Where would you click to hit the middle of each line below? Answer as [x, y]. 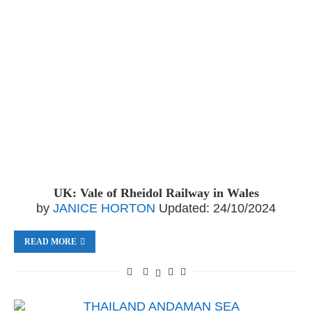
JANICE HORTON [104, 208]
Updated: [184, 208]
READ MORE [50, 242]
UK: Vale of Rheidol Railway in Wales [156, 193]
